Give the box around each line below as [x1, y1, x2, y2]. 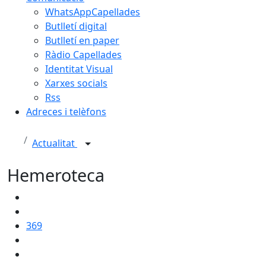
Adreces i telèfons [26, 105, 106, 118]
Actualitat [32, 137, 77, 150]
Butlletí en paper [45, 34, 119, 47]
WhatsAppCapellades [45, 5, 140, 18]
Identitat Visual [45, 62, 113, 75]
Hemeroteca [7, 163, 104, 186]
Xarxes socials [45, 77, 107, 90]
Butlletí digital [45, 20, 107, 33]
